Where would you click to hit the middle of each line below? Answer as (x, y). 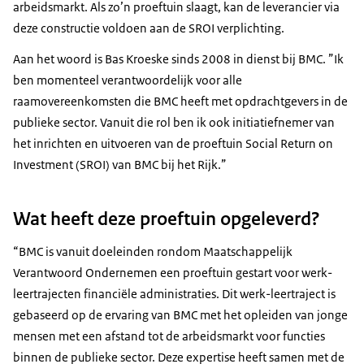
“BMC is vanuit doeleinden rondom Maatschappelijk (153, 251)
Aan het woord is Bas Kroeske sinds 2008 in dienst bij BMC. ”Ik (178, 58)
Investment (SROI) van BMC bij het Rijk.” (120, 164)
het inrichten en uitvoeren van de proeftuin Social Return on (173, 143)
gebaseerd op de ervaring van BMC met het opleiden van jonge (180, 314)
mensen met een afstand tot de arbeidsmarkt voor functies (169, 336)
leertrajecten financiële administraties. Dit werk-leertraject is (174, 293)
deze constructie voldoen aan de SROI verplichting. (149, 28)
